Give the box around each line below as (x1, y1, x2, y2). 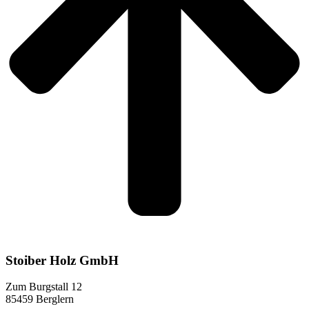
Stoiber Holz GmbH (6, 252, 119, 268)
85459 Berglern (6, 293, 74, 306)
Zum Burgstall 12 (6, 281, 82, 293)
